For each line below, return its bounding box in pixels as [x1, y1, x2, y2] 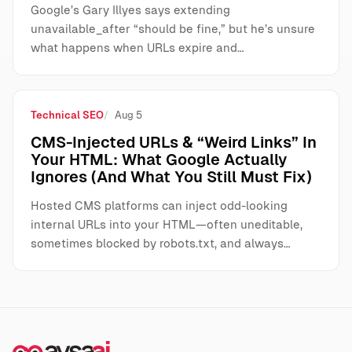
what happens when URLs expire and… [31, 41, 244, 54]
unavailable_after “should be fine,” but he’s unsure [31, 22, 315, 35]
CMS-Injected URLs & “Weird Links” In [31, 134, 317, 151]
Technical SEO [31, 109, 104, 121]
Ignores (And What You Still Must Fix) [31, 168, 312, 185]
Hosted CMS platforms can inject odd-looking [31, 199, 288, 212]
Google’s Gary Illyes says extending [31, 3, 230, 16]
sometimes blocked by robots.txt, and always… [31, 236, 291, 250]
